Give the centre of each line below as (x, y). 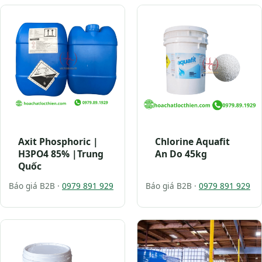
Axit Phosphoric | (58, 141)
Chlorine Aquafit (192, 141)
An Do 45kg (181, 154)
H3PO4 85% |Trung (61, 154)
